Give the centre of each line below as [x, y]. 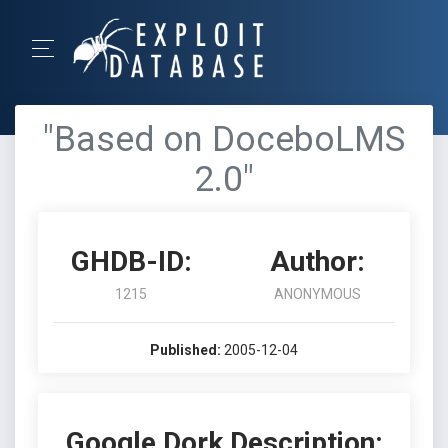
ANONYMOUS [317, 294]
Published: [185, 350]
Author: [317, 261]
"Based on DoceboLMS [224, 139]
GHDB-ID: [131, 261]
